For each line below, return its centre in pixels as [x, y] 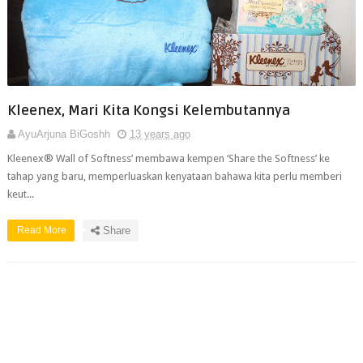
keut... [20, 194]
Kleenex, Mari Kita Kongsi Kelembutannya [148, 111]
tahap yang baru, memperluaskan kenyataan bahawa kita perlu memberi [174, 176]
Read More [43, 230]
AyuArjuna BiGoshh [64, 134]
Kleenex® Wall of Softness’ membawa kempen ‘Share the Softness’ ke [168, 158]
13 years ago [160, 134]
